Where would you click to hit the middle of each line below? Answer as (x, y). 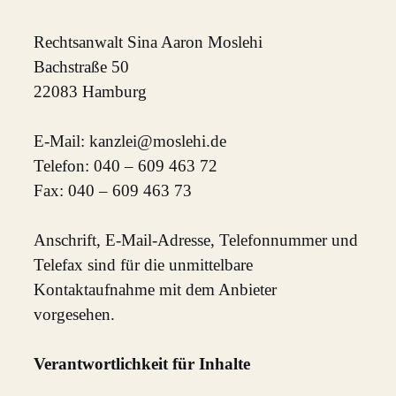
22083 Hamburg (91, 92)
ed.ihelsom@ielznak (158, 141)
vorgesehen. (75, 315)
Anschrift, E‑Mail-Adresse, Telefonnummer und (196, 240)
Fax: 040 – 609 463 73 (113, 191)
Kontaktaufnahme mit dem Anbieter (156, 290)
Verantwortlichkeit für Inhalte (142, 364)
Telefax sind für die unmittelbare (144, 265)
